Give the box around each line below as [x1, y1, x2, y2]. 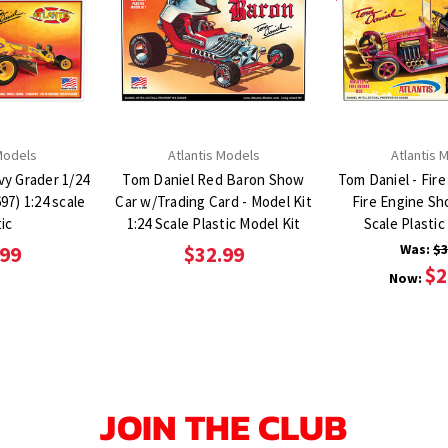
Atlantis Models [167, 145, 260, 164]
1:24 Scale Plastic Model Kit [126, 213, 301, 233]
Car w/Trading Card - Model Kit [115, 191, 312, 211]
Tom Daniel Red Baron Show [122, 169, 305, 189]
